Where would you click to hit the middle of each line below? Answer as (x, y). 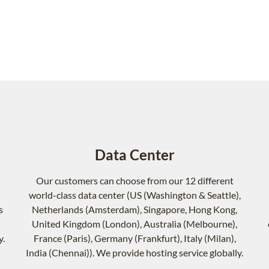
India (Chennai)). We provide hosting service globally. (134, 253)
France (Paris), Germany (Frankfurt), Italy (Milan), (134, 238)
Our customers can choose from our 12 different (134, 181)
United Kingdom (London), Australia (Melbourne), (134, 224)
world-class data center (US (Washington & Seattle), (134, 195)
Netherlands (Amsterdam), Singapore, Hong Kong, (134, 210)
